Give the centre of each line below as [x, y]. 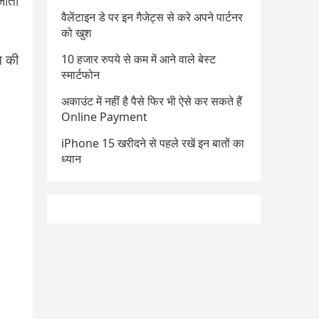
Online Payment [104, 117]
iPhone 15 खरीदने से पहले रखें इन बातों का [153, 143]
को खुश [76, 33]
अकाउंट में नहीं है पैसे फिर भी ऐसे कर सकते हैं [152, 101]
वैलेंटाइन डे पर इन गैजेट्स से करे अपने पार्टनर [152, 17]
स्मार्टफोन [80, 75]
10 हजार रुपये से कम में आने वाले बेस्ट [138, 59]
